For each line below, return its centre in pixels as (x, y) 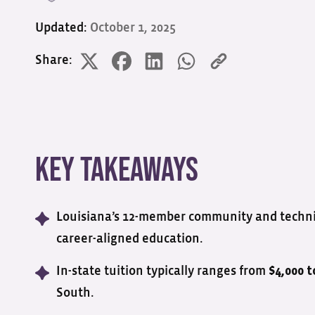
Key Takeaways (117, 171)
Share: (54, 60)
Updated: (63, 28)
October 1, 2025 (133, 28)
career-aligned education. (130, 239)
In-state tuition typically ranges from (162, 271)
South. (75, 293)
